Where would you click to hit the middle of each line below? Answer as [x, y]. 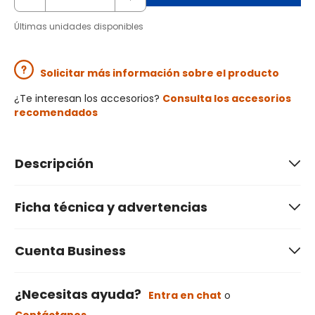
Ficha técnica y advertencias [111, 207]
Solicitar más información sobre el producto [160, 73]
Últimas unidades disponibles [79, 27]
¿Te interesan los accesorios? [88, 99]
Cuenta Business [70, 251]
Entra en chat [185, 296]
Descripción [54, 164]
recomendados [56, 113]
